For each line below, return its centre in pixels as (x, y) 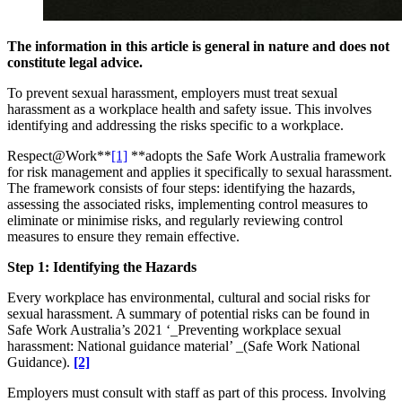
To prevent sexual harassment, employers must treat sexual (172, 92)
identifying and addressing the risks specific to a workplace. (175, 125)
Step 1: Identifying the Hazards (102, 267)
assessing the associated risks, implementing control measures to (188, 204)
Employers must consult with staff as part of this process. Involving (197, 392)
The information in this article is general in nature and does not (198, 46)
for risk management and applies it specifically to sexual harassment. (200, 171)
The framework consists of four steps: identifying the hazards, (181, 188)
